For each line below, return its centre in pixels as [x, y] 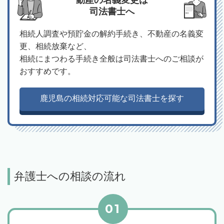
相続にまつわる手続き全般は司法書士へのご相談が [111, 59]
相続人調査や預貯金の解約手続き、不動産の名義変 [111, 34]
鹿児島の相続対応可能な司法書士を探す [112, 98]
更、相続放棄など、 [55, 46]
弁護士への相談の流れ [70, 176]
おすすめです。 [47, 71]
